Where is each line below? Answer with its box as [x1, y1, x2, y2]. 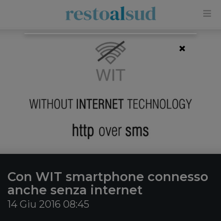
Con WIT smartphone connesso [7, 169, 208, 184]
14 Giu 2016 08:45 [7, 198, 89, 210]
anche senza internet [7, 183, 143, 197]
